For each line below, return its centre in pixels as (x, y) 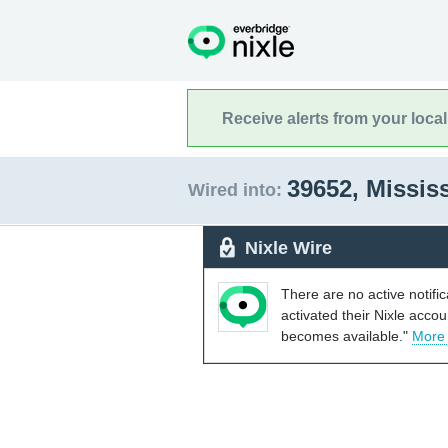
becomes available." (346, 335)
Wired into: (235, 190)
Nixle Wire (288, 247)
